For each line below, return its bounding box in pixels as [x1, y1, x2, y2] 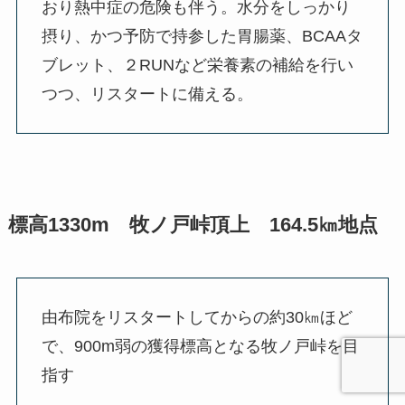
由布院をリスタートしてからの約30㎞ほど [41, 308, 353, 327]
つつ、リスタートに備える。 [41, 85, 253, 104]
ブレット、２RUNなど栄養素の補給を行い [41, 56, 353, 75]
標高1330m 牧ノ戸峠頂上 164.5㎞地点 [7, 214, 378, 237]
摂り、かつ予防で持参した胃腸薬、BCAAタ [41, 27, 363, 46]
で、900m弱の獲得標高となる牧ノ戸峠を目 [41, 337, 359, 356]
